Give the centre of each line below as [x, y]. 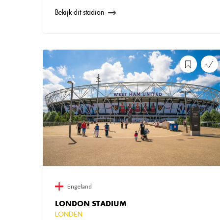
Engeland [80, 186]
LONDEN [69, 214]
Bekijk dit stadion [80, 13]
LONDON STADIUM [91, 203]
